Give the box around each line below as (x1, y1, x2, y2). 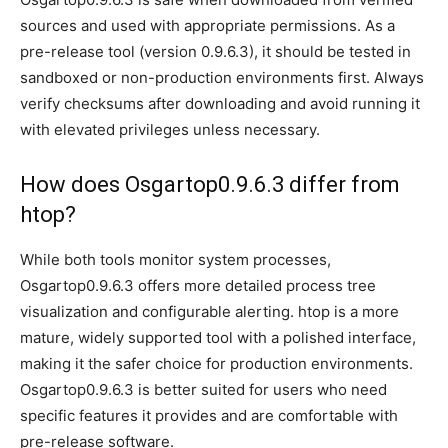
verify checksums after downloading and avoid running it (20, 93, 420, 113)
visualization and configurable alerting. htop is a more (20, 301, 399, 321)
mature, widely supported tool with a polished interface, (20, 327, 416, 347)
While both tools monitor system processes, (20, 249, 331, 269)
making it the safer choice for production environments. (20, 353, 413, 373)
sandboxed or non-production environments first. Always (20, 67, 424, 87)
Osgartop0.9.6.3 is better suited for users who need (20, 379, 387, 399)
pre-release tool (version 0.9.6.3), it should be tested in (20, 41, 411, 61)
